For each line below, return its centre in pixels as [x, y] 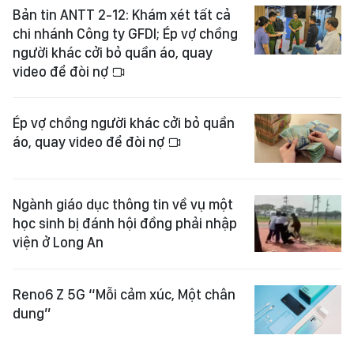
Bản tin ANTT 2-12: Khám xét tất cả [122, 15]
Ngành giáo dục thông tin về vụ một [123, 205]
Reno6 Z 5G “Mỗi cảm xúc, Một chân [124, 295]
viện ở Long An [58, 243]
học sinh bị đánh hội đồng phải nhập [125, 224]
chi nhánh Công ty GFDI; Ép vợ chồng [125, 34]
